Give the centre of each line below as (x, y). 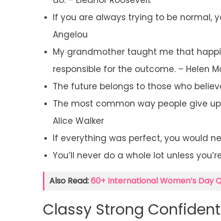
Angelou (70, 35)
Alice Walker (78, 121)
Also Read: (70, 181)
